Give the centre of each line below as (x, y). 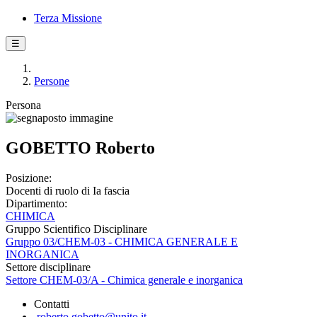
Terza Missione (68, 18)
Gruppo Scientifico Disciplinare (76, 229)
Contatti (52, 304)
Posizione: (29, 178)
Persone (52, 81)
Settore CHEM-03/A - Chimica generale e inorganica (124, 279)
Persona (23, 105)
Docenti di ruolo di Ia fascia (68, 190)
